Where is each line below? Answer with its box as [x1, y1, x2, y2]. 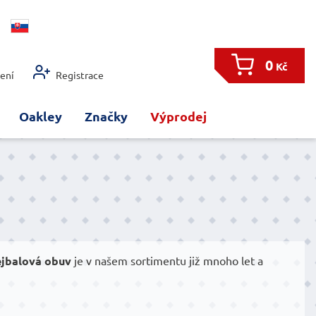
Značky [84, 109, 128, 123]
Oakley [18, 109, 62, 123]
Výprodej [150, 109, 207, 123]
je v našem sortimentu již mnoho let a [71, 254, 263, 267]
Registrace [56, 69, 104, 81]
